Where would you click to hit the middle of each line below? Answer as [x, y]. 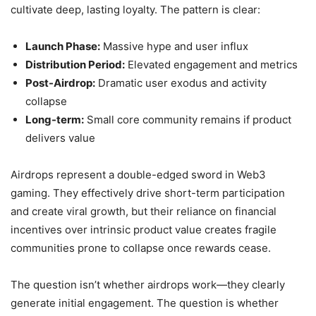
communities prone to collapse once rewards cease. [141, 248]
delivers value [60, 138]
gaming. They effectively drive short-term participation [148, 193]
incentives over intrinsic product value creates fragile [144, 229]
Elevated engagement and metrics [211, 64]
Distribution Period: [75, 64]
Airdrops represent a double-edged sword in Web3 [138, 174]
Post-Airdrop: [60, 83]
